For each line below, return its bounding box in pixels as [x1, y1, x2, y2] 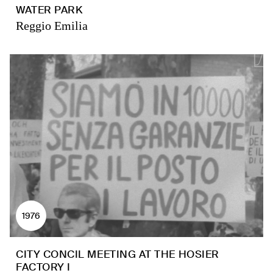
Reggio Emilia [16, 19, 88, 32]
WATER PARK [16, 3, 83, 16]
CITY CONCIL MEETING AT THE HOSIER [16, 247, 219, 261]
